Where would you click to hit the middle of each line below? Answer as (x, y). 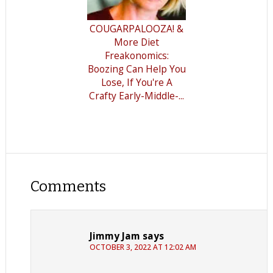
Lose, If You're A (136, 82)
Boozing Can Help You (136, 69)
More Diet (137, 42)
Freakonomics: (136, 55)
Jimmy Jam (115, 236)
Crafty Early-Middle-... (137, 95)
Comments (68, 186)
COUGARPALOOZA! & (137, 28)
